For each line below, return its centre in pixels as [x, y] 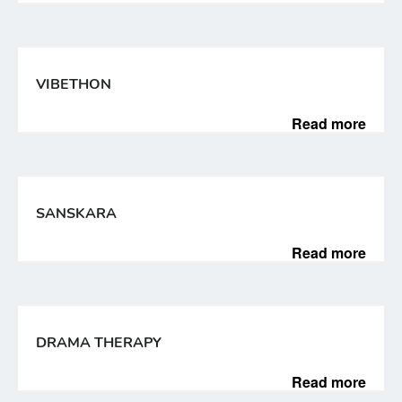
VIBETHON [74, 84]
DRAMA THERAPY [99, 343]
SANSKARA [76, 214]
